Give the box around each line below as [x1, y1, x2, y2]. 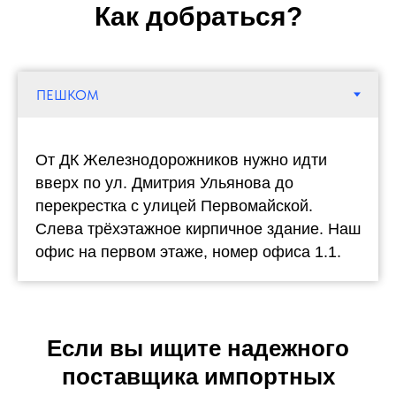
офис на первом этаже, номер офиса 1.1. [35, 242, 341, 261]
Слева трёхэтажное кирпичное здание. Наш [35, 219, 361, 238]
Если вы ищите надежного [47, 334, 349, 362]
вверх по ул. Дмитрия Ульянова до [35, 173, 293, 192]
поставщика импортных [61, 362, 335, 390]
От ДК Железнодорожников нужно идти [35, 150, 327, 169]
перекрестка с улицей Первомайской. [35, 196, 313, 215]
